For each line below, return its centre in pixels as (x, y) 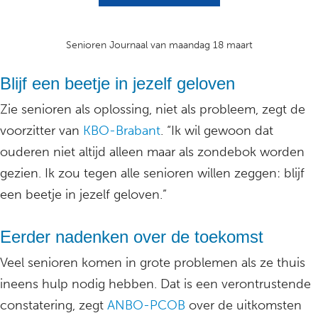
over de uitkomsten (243, 306)
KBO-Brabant (120, 131)
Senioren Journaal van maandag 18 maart (159, 45)
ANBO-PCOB (146, 306)
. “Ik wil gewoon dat (217, 131)
